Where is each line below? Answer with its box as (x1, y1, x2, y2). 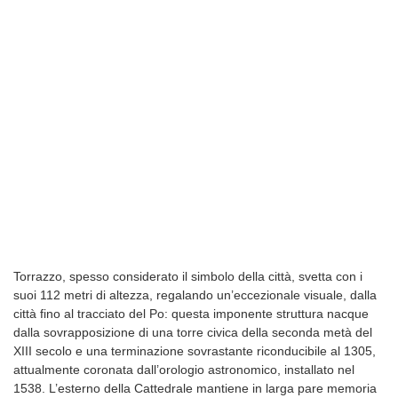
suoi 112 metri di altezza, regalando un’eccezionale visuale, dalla (13, 288, 377, 303)
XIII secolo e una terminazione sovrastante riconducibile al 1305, (13, 344, 376, 359)
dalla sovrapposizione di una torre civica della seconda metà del (13, 325, 372, 340)
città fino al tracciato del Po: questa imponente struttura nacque (13, 306, 369, 322)
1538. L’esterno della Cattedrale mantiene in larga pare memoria (13, 381, 377, 396)
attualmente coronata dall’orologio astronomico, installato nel (13, 362, 354, 378)
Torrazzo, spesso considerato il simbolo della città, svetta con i (13, 269, 362, 284)
